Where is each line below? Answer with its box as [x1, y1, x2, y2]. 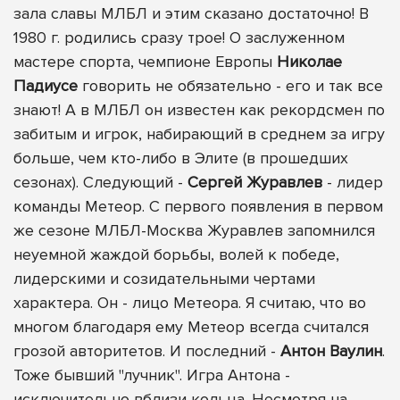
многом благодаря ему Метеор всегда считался [13, 317, 369, 337]
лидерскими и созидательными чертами [13, 269, 315, 289]
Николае [277, 52, 342, 72]
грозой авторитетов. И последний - [13, 341, 280, 362]
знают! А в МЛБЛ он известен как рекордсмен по [13, 100, 385, 121]
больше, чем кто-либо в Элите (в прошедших [13, 148, 348, 169]
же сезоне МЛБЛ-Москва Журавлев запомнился [13, 221, 375, 241]
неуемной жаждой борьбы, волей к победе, [13, 245, 339, 265]
